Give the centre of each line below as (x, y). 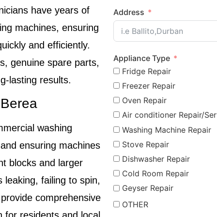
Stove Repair (146, 144)
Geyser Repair (148, 188)
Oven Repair (144, 101)
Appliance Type (142, 58)
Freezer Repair (149, 85)
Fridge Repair (147, 71)
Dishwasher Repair (156, 159)
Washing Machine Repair (167, 130)
